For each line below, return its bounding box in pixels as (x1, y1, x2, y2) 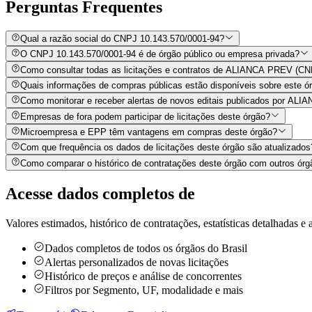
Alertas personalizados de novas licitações (45, 256, 228, 268)
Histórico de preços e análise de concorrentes (45, 270, 242, 282)
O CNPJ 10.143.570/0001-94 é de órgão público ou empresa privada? (20, 49, 300, 60)
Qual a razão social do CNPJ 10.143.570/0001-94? (20, 33, 225, 45)
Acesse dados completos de (6, 184, 195, 203)
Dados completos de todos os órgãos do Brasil (45, 242, 247, 254)
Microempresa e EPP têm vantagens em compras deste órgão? (20, 127, 278, 138)
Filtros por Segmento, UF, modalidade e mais (45, 283, 243, 296)
